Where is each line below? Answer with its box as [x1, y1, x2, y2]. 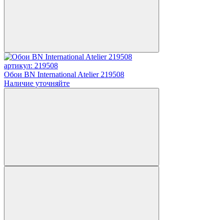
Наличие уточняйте [4, 79, 70, 87]
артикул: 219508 [4, 61, 58, 70]
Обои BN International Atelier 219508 [4, 70, 124, 79]
